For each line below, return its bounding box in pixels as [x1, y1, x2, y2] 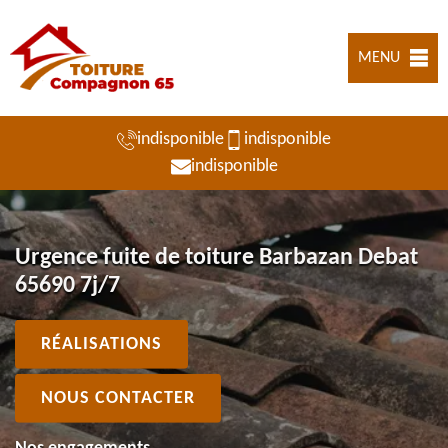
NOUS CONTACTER [41, 388, 195, 408]
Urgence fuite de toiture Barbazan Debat [15, 245, 418, 270]
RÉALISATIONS [41, 334, 162, 354]
